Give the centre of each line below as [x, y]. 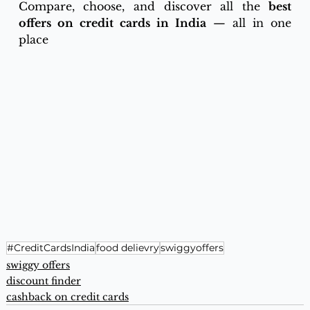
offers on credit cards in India [112, 23]
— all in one [249, 23]
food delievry [127, 247]
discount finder [43, 281]
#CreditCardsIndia [51, 247]
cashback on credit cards [67, 297]
